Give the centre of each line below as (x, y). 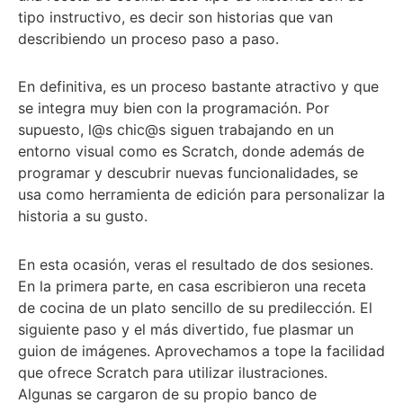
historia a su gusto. (83, 216)
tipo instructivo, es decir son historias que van (175, 18)
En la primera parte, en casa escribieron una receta (192, 286)
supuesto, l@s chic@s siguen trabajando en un (176, 130)
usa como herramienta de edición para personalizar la (201, 195)
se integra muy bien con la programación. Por (174, 108)
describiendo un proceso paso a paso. (148, 39)
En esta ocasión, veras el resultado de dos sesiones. (196, 264)
